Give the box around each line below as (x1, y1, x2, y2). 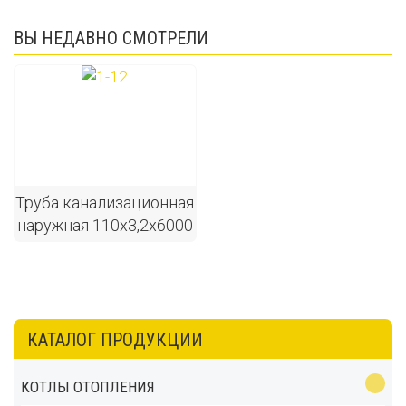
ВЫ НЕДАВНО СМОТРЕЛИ (14, 27, 208, 49)
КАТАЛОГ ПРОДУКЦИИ (27, 329, 203, 351)
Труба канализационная (15, 193, 195, 212)
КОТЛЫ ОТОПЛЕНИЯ (21, 378, 155, 396)
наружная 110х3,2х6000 (16, 216, 193, 235)
